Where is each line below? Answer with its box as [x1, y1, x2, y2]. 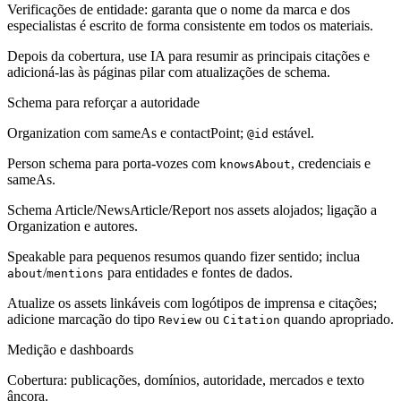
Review [158, 312, 201, 327]
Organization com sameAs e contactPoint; [7, 124, 247, 141]
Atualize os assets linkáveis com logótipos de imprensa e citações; [7, 294, 377, 311]
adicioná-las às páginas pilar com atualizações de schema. [7, 64, 330, 80]
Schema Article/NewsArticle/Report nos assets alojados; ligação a [7, 201, 377, 218]
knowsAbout [219, 157, 291, 171]
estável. [269, 124, 314, 141]
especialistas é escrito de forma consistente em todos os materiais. [7, 17, 373, 33]
